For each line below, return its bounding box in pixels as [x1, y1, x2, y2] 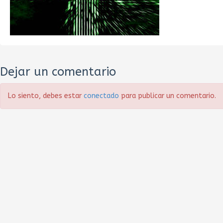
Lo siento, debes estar [8, 92, 84, 100]
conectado [84, 92, 119, 100]
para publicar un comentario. [119, 92, 216, 100]
